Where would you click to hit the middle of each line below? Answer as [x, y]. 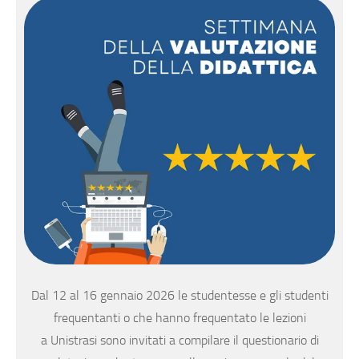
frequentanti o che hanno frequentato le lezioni [179, 318]
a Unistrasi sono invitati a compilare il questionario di [179, 341]
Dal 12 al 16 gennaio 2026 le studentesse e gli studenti [179, 296]
